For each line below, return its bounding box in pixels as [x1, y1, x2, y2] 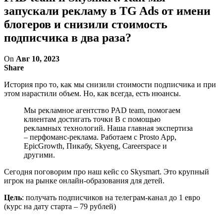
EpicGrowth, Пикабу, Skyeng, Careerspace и [24, 141, 167, 150]
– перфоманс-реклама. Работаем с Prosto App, [24, 132, 176, 141]
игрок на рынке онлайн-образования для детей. [4, 176, 165, 185]
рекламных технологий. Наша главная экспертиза [24, 123, 193, 132]
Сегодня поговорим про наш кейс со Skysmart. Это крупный [4, 167, 209, 176]
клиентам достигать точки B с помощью [24, 114, 161, 123]
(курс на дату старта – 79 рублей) [4, 202, 116, 211]
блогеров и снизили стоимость [4, 17, 167, 31]
